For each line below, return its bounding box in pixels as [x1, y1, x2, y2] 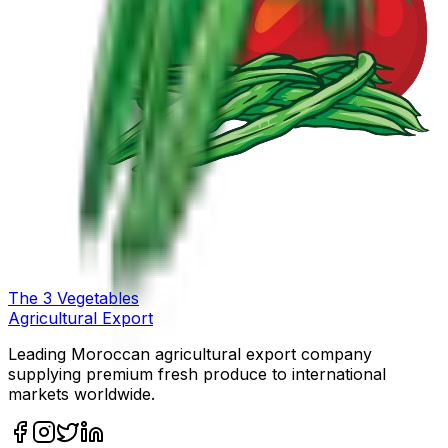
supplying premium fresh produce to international [8, 364, 386, 384]
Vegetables [57, 288, 139, 308]
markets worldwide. [8, 384, 155, 404]
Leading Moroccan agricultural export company [8, 344, 372, 364]
